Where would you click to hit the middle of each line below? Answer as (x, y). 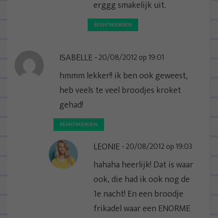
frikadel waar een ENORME (142, 209)
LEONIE (107, 147)
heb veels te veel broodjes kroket (120, 90)
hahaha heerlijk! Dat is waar (143, 165)
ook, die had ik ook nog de (142, 179)
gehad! (71, 105)
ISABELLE (76, 58)
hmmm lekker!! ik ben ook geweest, (124, 76)
